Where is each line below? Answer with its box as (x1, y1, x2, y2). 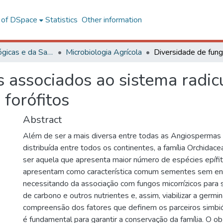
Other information (81, 14, 142, 25)
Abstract (23, 113, 62, 126)
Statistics (45, 14, 78, 25)
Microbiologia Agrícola (66, 47, 142, 58)
